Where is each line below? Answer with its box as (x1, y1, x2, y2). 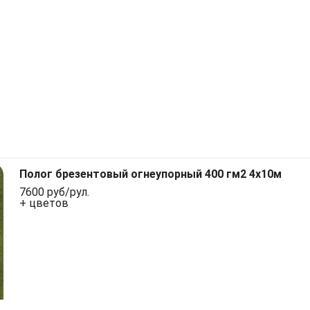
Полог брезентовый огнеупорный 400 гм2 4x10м (19, 167, 282, 181)
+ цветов (19, 197, 69, 210)
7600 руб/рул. (19, 185, 89, 199)
